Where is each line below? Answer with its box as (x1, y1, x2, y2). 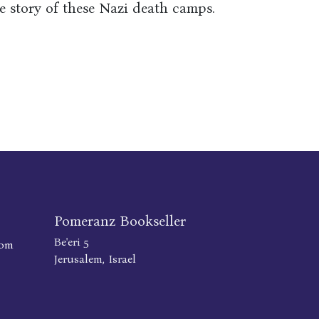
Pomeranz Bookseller (54, 212, 186, 229)
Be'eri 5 (54, 235, 89, 249)
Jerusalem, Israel (54, 252, 136, 266)
